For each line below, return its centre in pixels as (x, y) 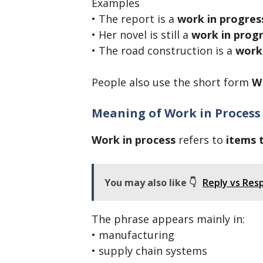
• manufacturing (133, 235)
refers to (201, 140)
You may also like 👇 (151, 183)
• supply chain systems (149, 251)
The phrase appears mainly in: (168, 219)
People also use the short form (172, 82)
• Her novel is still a (141, 35)
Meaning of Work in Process (176, 113)
